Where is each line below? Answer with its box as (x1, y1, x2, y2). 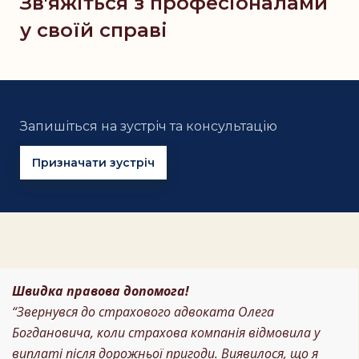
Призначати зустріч (32, 155, 155, 171)
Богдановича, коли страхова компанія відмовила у (12, 324, 320, 342)
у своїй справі (20, 18, 167, 42)
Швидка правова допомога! (12, 282, 189, 301)
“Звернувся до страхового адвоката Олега (12, 303, 274, 321)
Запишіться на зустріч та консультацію (20, 119, 277, 135)
